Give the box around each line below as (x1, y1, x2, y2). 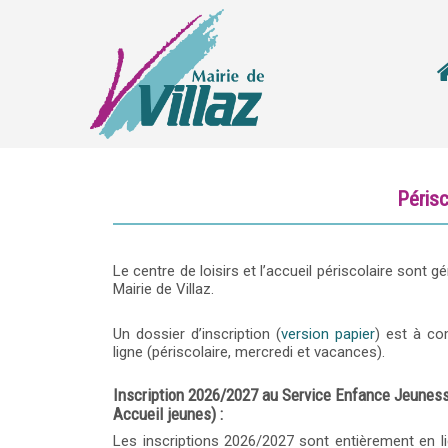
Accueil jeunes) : (113, 404, 224, 424)
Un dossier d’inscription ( (113, 325, 281, 343)
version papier (280, 325, 375, 343)
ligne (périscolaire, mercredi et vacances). (113, 343, 386, 361)
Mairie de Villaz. (113, 280, 215, 298)
